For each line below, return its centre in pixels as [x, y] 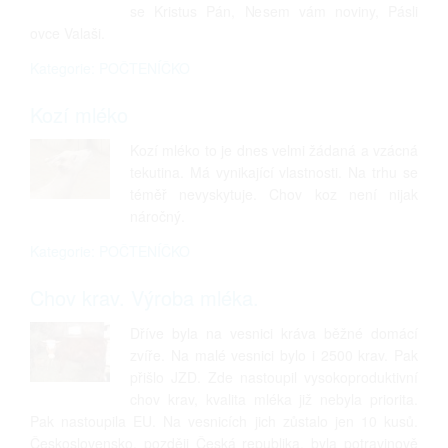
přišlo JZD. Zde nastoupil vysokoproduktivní [274, 377]
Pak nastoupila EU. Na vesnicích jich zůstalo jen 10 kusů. [224, 421]
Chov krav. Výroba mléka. [144, 297]
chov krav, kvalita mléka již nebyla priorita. [274, 399]
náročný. [157, 216]
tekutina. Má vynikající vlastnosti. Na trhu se [274, 172]
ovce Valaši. [67, 33]
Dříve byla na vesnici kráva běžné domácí [274, 333]
